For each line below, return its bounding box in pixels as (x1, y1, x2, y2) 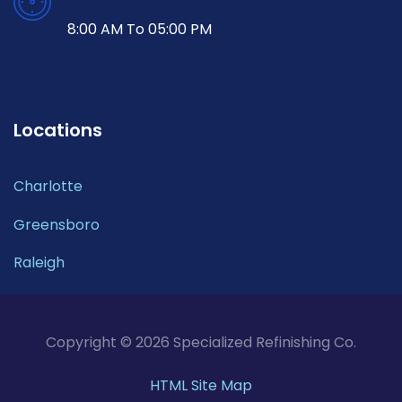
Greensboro (13, 214, 100, 235)
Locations (13, 118, 102, 144)
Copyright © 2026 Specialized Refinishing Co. (46, 332, 356, 354)
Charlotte (13, 176, 83, 197)
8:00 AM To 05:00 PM (67, 19, 212, 40)
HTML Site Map (150, 375, 252, 397)
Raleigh (13, 251, 65, 273)
